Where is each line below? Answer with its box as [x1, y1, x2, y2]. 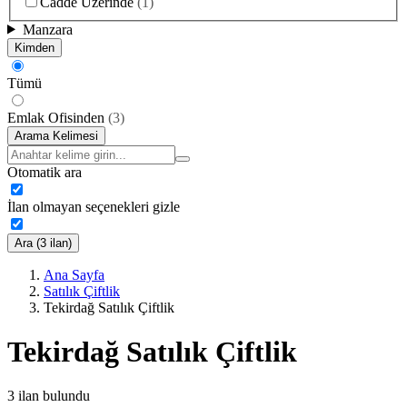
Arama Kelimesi [15, 128, 98, 143]
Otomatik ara [7, 164, 82, 180]
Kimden [15, 40, 55, 55]
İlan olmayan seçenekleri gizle [7, 198, 180, 214]
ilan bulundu [18, 388, 90, 404]
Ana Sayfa [44, 266, 104, 283]
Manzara [22, 21, 73, 37]
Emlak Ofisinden [7, 109, 104, 125]
